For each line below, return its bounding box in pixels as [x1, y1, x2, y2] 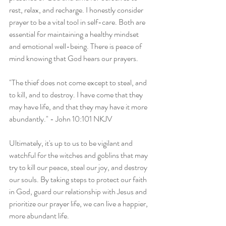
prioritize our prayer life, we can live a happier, [9, 197, 149, 209]
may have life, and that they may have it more [9, 100, 149, 112]
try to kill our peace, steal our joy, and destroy [9, 161, 149, 173]
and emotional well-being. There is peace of [9, 40, 143, 52]
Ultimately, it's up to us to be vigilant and [9, 137, 134, 149]
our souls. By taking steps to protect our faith [9, 173, 148, 185]
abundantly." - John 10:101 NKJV [9, 112, 112, 125]
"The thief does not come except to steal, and [9, 76, 148, 88]
